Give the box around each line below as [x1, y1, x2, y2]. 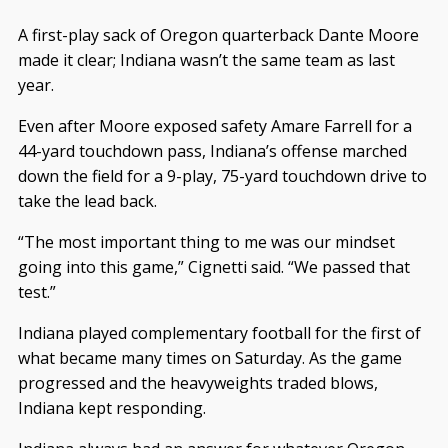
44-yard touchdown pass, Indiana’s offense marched [17, 139, 407, 162]
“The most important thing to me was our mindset [17, 230, 395, 253]
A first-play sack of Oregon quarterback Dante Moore [17, 23, 419, 46]
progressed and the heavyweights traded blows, [17, 371, 378, 394]
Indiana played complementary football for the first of [17, 321, 421, 344]
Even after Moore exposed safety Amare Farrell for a [17, 114, 412, 137]
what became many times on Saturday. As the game [17, 346, 402, 369]
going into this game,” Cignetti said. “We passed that [17, 255, 410, 278]
